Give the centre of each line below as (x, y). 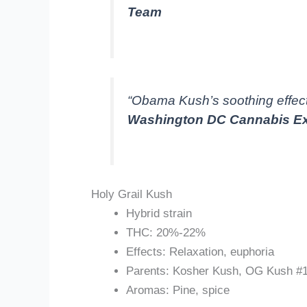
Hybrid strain (159, 214)
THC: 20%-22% (166, 233)
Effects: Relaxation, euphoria (200, 252)
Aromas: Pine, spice (178, 291)
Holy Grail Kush (132, 195)
